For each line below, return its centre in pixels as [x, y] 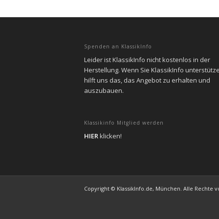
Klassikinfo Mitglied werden [124, 122]
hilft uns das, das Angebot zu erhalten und [147, 80]
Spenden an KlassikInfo [118, 46]
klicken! [110, 136]
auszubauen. [104, 90]
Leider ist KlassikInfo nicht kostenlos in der [147, 59]
